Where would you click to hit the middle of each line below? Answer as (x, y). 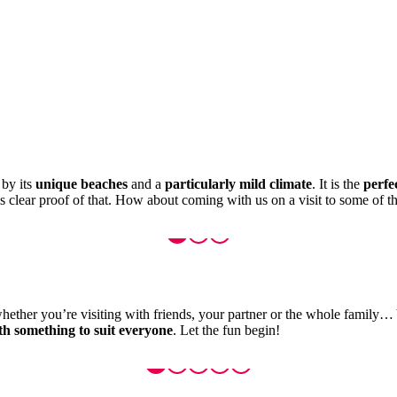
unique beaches (82, 183)
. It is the (338, 183)
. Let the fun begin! (226, 331)
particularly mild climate (238, 183)
